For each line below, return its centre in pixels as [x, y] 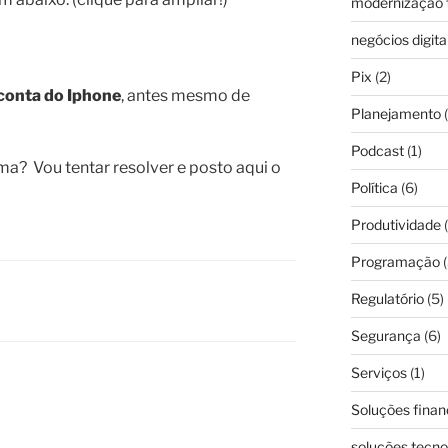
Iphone [94, 96]
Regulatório [387, 299]
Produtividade [395, 225]
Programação [395, 262]
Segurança [385, 336]
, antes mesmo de [185, 96]
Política [374, 188]
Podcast [377, 151]
